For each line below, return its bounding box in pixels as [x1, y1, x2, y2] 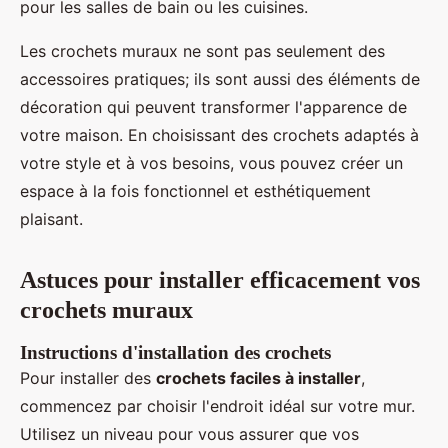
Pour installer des [20, 368, 156, 389]
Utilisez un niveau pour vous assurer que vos [20, 424, 359, 445]
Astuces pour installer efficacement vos [20, 267, 420, 294]
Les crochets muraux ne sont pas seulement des [20, 41, 385, 62]
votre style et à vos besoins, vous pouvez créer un [20, 153, 403, 174]
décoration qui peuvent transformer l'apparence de [20, 97, 407, 118]
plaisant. [20, 209, 83, 230]
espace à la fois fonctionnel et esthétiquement [20, 181, 371, 202]
